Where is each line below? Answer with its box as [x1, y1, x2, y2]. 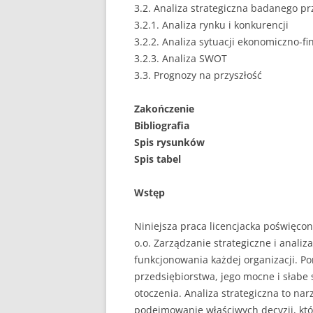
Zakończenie [134, 102, 194, 115]
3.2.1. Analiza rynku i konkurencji [134, 18, 289, 31]
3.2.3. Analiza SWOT [134, 52, 227, 65]
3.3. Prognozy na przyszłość [134, 68, 262, 82]
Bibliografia [134, 119, 189, 132]
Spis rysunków [134, 136, 205, 149]
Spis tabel [134, 152, 181, 166]
